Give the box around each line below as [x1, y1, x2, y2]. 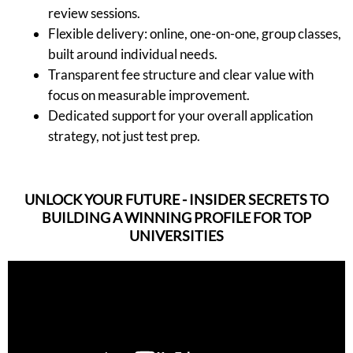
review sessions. [48, 5, 140, 22]
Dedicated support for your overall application [48, 107, 313, 124]
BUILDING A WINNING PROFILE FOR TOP [42, 208, 311, 226]
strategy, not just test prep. [48, 128, 200, 145]
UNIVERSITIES [129, 226, 224, 244]
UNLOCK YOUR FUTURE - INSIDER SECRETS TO [24, 190, 329, 208]
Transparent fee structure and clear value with [48, 66, 314, 84]
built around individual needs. [48, 46, 217, 63]
